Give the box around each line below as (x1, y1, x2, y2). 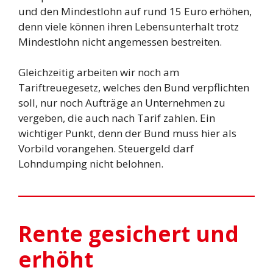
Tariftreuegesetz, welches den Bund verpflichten (18, 80, 249, 95)
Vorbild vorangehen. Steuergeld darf (18, 141, 194, 156)
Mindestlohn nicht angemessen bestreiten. (18, 34, 222, 49)
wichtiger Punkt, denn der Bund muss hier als (18, 126, 236, 141)
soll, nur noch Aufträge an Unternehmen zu (18, 96, 225, 110)
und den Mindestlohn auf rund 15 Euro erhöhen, (18, 4, 252, 18)
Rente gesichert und (18, 219, 239, 249)
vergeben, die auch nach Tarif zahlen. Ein (18, 111, 215, 126)
